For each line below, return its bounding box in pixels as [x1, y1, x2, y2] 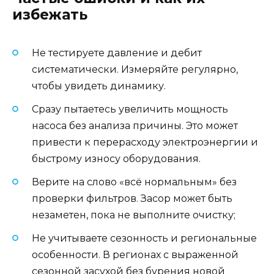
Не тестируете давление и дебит [32, 46, 202, 59]
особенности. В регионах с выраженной [32, 249, 239, 261]
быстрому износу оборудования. [32, 153, 201, 165]
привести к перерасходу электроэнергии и [32, 136, 258, 148]
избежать [12, 6, 87, 23]
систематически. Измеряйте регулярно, [32, 63, 238, 75]
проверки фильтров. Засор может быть [32, 193, 232, 205]
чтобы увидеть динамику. [32, 80, 166, 92]
